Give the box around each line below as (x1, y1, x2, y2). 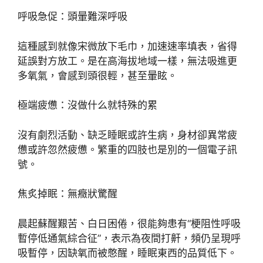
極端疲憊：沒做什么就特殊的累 (18, 99, 157, 112)
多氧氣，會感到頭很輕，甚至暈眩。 (18, 69, 177, 82)
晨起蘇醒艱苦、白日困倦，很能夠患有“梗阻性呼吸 (18, 217, 241, 230)
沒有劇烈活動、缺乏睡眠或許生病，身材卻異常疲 (18, 129, 237, 141)
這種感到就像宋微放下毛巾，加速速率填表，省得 (18, 40, 237, 52)
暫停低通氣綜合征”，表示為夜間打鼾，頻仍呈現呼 (18, 232, 241, 244)
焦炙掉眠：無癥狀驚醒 (18, 188, 117, 200)
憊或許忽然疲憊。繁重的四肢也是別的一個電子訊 (18, 143, 237, 156)
